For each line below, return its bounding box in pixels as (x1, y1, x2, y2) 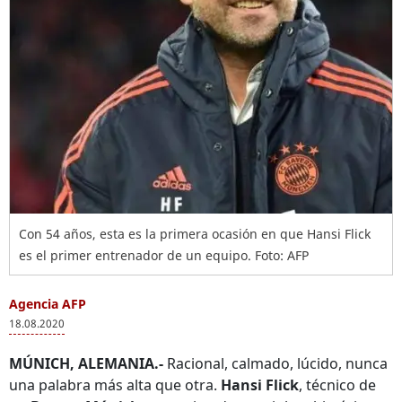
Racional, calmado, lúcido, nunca (163, 354, 388, 373)
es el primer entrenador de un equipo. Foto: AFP (19, 247, 309, 264)
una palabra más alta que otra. (9, 375, 221, 395)
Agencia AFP (9, 295, 86, 312)
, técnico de (299, 375, 376, 395)
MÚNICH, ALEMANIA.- (9, 354, 163, 373)
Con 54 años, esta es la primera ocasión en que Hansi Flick (19, 225, 371, 242)
